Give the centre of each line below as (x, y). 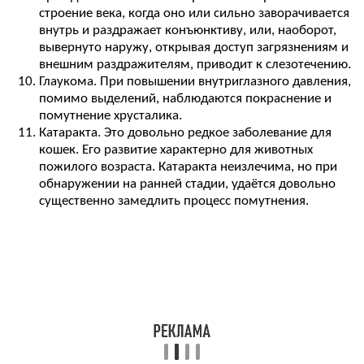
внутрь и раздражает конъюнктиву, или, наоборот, (188, 31)
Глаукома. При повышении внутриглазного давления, (195, 82)
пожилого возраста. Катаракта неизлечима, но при (188, 167)
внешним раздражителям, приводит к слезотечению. (195, 65)
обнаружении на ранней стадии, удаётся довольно (187, 184)
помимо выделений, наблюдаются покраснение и (185, 99)
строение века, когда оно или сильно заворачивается (194, 14)
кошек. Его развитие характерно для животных (176, 150)
